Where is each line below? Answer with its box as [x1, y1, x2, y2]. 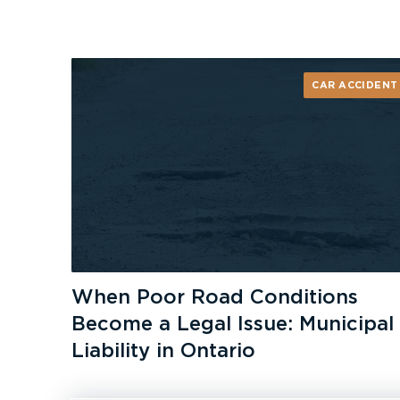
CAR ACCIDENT [312, 79, 398, 90]
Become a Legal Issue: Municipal [71, 313, 395, 334]
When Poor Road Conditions [71, 287, 359, 307]
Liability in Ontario [71, 340, 256, 361]
